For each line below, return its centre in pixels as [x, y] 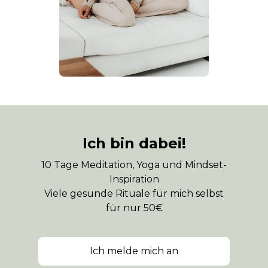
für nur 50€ [134, 208]
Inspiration [134, 179]
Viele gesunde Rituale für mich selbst [134, 193]
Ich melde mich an [134, 251]
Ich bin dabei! [134, 143]
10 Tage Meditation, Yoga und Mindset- [134, 165]
